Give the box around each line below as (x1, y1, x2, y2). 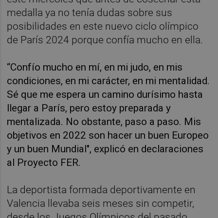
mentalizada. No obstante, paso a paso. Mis (7, 115, 201, 127)
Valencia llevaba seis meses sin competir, (7, 197, 195, 209)
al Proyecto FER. (7, 156, 81, 168)
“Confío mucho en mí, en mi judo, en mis (7, 61, 183, 73)
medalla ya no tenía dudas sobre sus (7, 6, 173, 18)
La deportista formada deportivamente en (7, 183, 196, 196)
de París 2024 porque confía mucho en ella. (7, 34, 203, 46)
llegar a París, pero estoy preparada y (7, 102, 171, 114)
